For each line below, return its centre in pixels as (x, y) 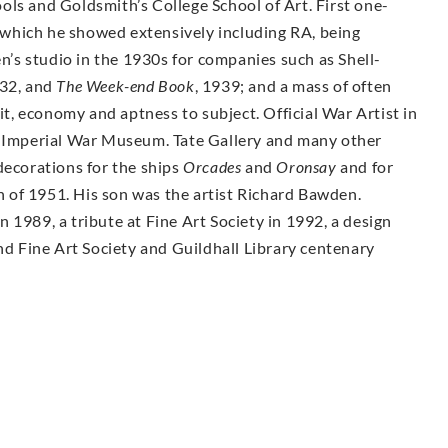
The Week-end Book (125, 85)
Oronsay (306, 166)
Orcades (214, 166)
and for (365, 166)
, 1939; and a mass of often (293, 85)
